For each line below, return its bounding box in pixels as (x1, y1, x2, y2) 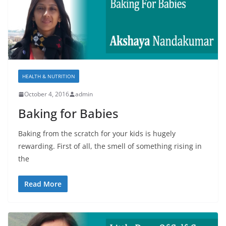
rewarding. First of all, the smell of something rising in (18, 141, 202, 151)
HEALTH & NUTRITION (22, 73, 75, 80)
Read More (24, 179, 62, 189)
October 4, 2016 (24, 90, 69, 99)
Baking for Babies (18, 105, 119, 122)
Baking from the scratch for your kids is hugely (18, 129, 176, 139)
